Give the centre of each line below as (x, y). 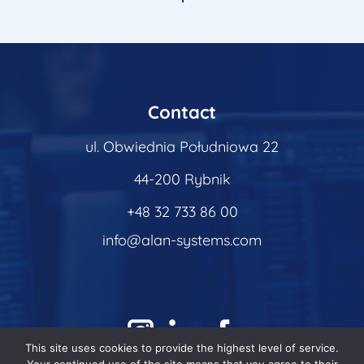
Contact (182, 113)
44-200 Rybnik (182, 180)
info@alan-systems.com (182, 240)
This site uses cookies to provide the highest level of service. (182, 348)
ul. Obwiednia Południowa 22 (182, 147)
